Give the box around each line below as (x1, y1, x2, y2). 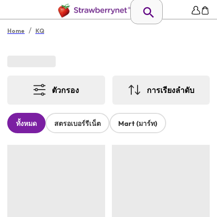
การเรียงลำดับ (146, 85, 194, 95)
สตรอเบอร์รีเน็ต (54, 119, 101, 128)
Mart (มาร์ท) (118, 119, 157, 128)
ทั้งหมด (16, 119, 37, 128)
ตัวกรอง (52, 85, 79, 95)
